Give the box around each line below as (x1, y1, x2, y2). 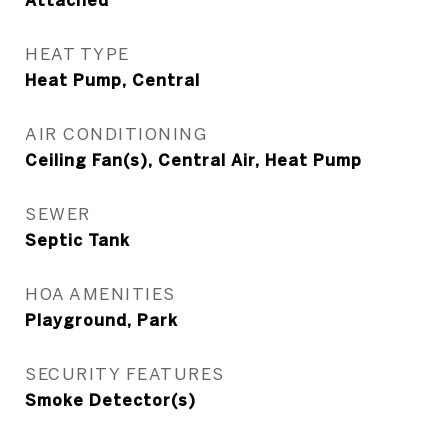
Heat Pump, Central (25, 71, 200, 89)
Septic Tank (25, 231, 130, 249)
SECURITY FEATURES (25, 364, 225, 383)
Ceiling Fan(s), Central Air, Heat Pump (25, 151, 362, 169)
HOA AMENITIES (25, 284, 176, 303)
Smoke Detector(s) (25, 391, 196, 409)
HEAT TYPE (25, 44, 130, 63)
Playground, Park (25, 311, 178, 329)
